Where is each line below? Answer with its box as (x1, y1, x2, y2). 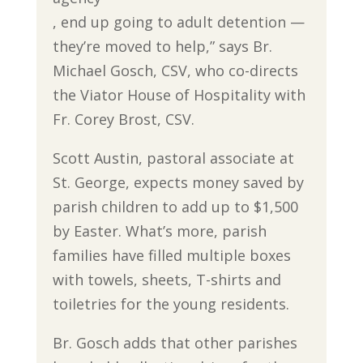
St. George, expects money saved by (52, 172, 304, 192)
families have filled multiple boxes (52, 245, 291, 265)
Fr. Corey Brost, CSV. (52, 109, 194, 129)
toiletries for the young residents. (52, 293, 289, 314)
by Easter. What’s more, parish (52, 220, 267, 241)
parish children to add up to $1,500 (52, 196, 298, 216)
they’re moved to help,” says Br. (52, 36, 272, 56)
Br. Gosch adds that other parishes (52, 332, 297, 352)
